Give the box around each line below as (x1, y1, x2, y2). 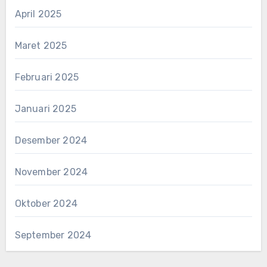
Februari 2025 (14, 72, 79, 83)
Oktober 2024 (14, 198, 77, 210)
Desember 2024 (14, 135, 88, 147)
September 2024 (14, 229, 92, 241)
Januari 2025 (14, 103, 76, 115)
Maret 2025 (14, 40, 67, 52)
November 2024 (14, 166, 88, 178)
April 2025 (14, 8, 62, 20)
